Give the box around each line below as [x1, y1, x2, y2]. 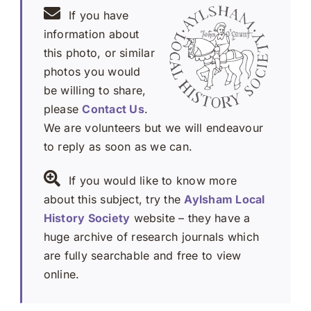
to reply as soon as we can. [43, 139, 193, 153]
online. [43, 267, 80, 281]
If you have [68, 8, 129, 22]
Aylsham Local [184, 192, 265, 206]
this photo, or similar [43, 45, 155, 60]
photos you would [43, 64, 141, 78]
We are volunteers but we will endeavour [43, 120, 264, 135]
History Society [43, 210, 131, 225]
